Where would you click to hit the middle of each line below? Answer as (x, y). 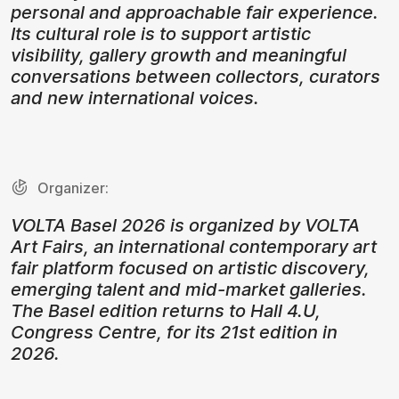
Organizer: (73, 187)
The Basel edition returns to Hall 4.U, (166, 310)
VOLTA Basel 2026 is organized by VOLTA (185, 225)
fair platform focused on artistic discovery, (190, 268)
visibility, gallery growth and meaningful (179, 55)
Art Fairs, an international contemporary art (194, 246)
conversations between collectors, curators (195, 76)
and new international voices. (135, 98)
